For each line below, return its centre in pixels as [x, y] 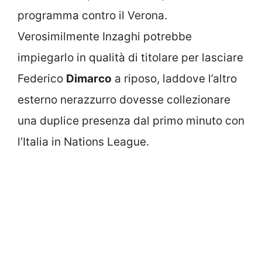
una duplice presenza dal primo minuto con [131, 121]
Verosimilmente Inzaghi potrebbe [105, 37]
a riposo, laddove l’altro [174, 79]
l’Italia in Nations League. [83, 142]
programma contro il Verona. [92, 15]
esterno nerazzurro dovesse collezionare [124, 100]
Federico [42, 79]
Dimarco [89, 79]
